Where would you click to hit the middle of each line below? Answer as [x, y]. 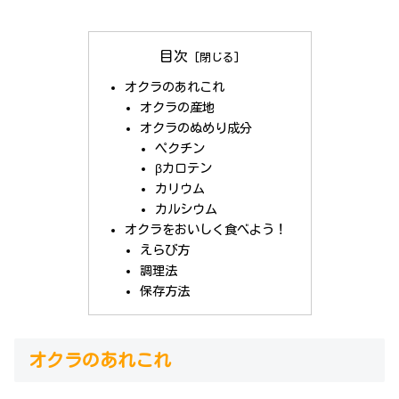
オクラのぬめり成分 [196, 127]
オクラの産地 [178, 107]
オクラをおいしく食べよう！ [205, 230]
